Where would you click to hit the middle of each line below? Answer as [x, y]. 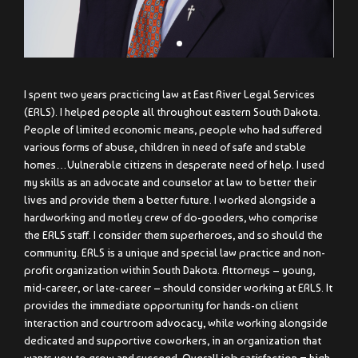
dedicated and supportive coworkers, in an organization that [173, 341]
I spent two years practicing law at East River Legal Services [169, 95]
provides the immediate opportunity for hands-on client [161, 306]
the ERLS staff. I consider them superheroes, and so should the [173, 235]
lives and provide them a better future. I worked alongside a [170, 200]
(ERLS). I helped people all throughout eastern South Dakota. [172, 112]
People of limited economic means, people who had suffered [173, 130]
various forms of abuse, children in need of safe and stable [165, 147]
